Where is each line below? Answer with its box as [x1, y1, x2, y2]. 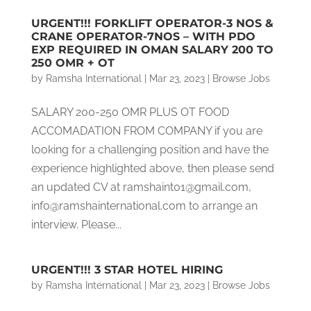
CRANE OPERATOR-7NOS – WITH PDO [31, 30, 255, 43]
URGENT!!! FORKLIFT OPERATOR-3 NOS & [31, 17, 274, 30]
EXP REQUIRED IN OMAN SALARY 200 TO [31, 43, 274, 56]
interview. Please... [31, 218, 121, 231]
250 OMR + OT [31, 56, 115, 69]
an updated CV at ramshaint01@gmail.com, [31, 180, 251, 194]
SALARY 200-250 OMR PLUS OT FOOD [31, 106, 229, 119]
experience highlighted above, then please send [31, 162, 274, 175]
